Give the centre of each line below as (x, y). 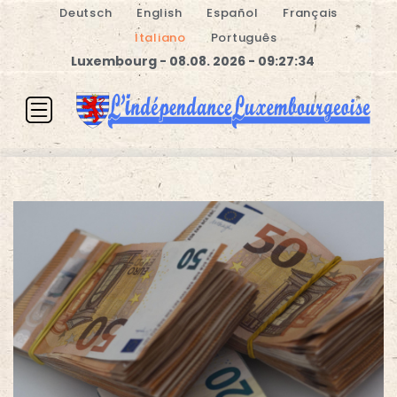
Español (233, 13)
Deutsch (86, 13)
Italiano (160, 38)
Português (244, 38)
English (160, 13)
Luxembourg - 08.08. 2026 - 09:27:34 (192, 61)
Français (310, 13)
